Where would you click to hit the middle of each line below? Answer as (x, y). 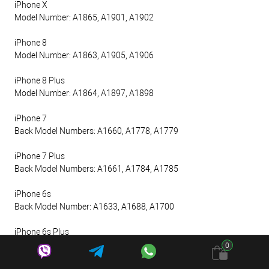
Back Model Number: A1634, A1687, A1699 (94, 245)
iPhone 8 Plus (40, 81)
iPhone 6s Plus (42, 232)
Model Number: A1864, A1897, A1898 (84, 93)
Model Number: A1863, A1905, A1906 (84, 56)
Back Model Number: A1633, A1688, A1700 (94, 207)
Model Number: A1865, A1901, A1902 (84, 18)
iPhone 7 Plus (40, 156)
